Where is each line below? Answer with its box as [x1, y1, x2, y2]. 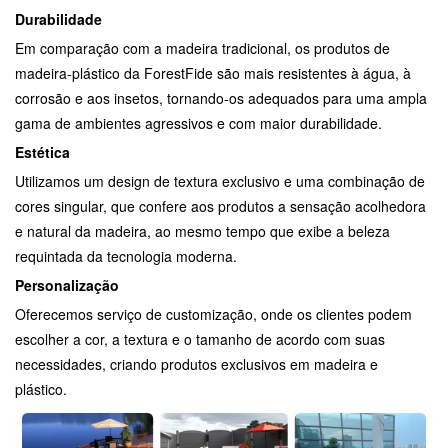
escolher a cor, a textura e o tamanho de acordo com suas [15, 328, 385, 349]
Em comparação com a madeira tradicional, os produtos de [15, 37, 390, 58]
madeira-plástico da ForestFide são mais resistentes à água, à [15, 62, 411, 83]
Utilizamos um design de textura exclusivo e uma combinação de [15, 170, 425, 191]
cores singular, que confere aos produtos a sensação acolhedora [15, 195, 426, 216]
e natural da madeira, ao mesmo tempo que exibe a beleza [15, 220, 390, 241]
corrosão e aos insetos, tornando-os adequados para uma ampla [15, 87, 427, 108]
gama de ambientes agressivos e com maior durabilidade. [15, 112, 382, 133]
